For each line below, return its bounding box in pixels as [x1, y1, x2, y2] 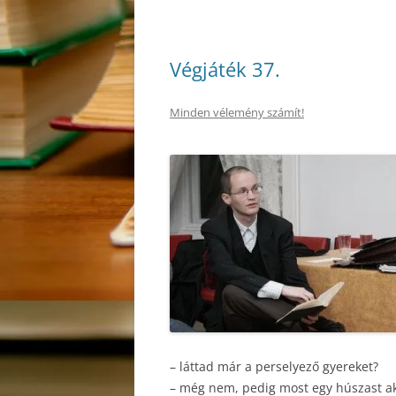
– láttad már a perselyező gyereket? [170, 358, 378, 375]
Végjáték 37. [170, 56, 280, 82]
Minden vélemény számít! [170, 104, 304, 120]
